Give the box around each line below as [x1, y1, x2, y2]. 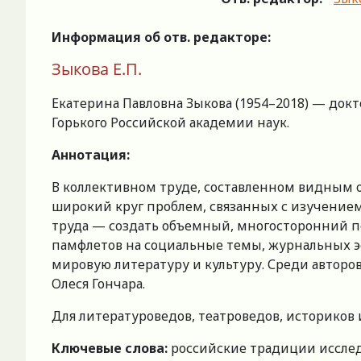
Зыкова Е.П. [52, 57, 142, 80]
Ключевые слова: [52, 338, 168, 357]
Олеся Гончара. [52, 274, 145, 293]
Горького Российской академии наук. [52, 113, 289, 131]
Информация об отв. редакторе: [52, 27, 271, 46]
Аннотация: [52, 145, 130, 164]
